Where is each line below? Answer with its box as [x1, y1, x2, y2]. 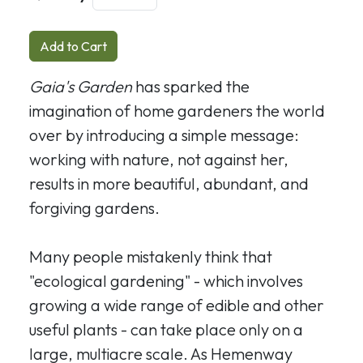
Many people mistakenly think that [29, 246, 272, 267]
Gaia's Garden [29, 75, 132, 96]
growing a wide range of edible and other [29, 294, 324, 315]
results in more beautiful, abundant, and [29, 173, 309, 194]
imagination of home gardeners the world [29, 100, 325, 121]
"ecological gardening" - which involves [29, 270, 303, 291]
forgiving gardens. [29, 197, 160, 218]
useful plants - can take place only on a [29, 318, 303, 340]
